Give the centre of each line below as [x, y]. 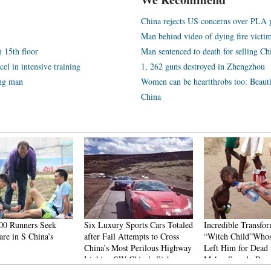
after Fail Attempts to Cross [132, 236]
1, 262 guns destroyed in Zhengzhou [203, 66]
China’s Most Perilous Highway [138, 248]
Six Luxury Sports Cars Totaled [139, 225]
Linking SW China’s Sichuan [134, 259]
